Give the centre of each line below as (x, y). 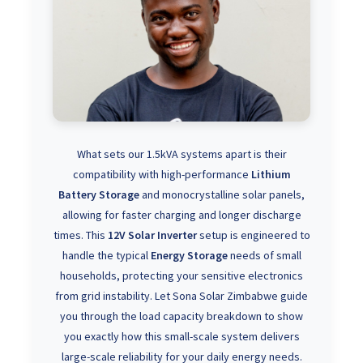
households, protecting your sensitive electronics (181, 275)
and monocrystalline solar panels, (222, 194)
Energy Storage (189, 255)
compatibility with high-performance (162, 174)
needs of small (264, 255)
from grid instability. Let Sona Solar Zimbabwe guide (181, 296)
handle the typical (106, 255)
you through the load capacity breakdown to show (181, 316)
